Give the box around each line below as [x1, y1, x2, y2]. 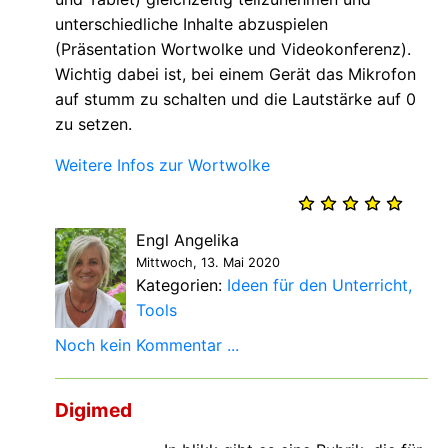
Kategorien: [136, 274, 227, 295]
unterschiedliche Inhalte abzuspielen [55, 13, 328, 34]
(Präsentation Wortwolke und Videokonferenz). [55, 38, 411, 59]
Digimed [55, 397, 132, 422]
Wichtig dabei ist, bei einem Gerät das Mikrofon [55, 63, 416, 84]
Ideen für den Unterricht [227, 274, 408, 295]
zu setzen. [55, 113, 132, 134]
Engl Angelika [136, 229, 239, 250]
